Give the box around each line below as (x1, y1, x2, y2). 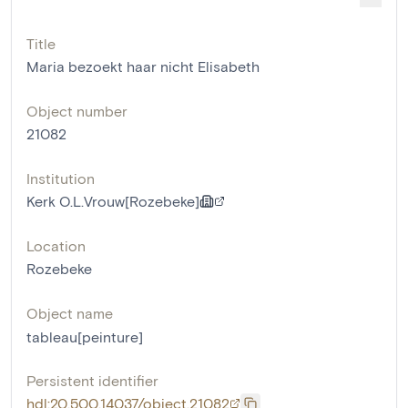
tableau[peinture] (26, 328, 143, 345)
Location (26, 237, 86, 254)
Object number (26, 102, 127, 119)
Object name (26, 304, 113, 321)
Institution (26, 169, 95, 187)
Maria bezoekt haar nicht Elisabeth (26, 57, 260, 75)
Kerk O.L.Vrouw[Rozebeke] (26, 192, 199, 209)
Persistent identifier (26, 372, 158, 389)
